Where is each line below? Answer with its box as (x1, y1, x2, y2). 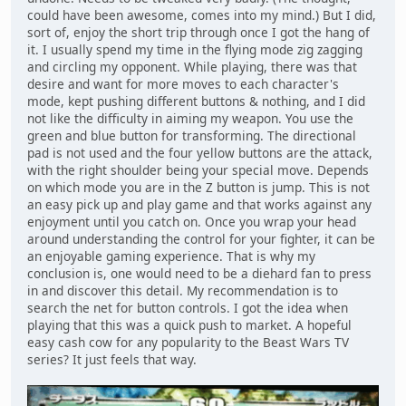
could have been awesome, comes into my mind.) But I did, (27, 6, 376, 24)
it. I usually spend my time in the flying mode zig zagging (27, 41, 362, 59)
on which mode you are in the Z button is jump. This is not (27, 179, 370, 197)
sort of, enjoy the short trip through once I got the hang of (27, 24, 370, 42)
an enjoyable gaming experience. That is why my (27, 247, 315, 266)
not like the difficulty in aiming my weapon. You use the (27, 110, 353, 128)
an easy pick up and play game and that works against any (27, 196, 372, 214)
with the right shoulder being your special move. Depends (27, 161, 369, 179)
